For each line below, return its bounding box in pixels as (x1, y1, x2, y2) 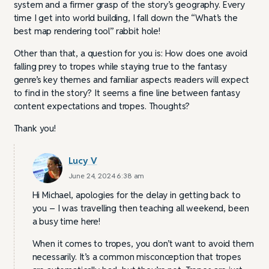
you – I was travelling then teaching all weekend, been (32, 202, 249, 214)
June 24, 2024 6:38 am (68, 171, 145, 180)
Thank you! (13, 122, 56, 134)
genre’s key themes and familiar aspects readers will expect (13, 73, 249, 85)
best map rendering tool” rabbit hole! (13, 25, 160, 37)
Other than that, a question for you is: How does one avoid (13, 47, 247, 59)
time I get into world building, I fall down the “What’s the (13, 11, 238, 23)
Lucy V (68, 154, 97, 166)
